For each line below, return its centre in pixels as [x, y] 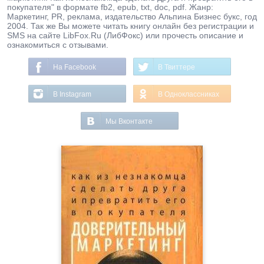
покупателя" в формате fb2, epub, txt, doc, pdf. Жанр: [110, 7]
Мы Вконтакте [129, 121]
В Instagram [72, 94]
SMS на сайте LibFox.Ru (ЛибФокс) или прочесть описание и [125, 35]
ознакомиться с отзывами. [58, 45]
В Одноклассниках [189, 94]
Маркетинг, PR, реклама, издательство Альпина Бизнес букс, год [132, 16]
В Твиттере [176, 67]
